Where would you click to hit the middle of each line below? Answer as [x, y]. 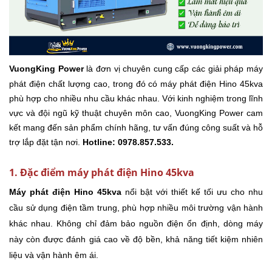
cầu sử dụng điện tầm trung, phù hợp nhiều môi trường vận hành [136, 208]
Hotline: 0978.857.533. [128, 142]
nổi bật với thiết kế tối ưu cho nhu [192, 192]
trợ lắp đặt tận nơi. [46, 142]
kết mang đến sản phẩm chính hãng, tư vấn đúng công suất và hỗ [136, 128]
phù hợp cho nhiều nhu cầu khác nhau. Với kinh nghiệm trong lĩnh [136, 99]
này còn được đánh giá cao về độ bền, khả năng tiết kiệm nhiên [136, 240]
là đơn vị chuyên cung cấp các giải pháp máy [173, 69]
